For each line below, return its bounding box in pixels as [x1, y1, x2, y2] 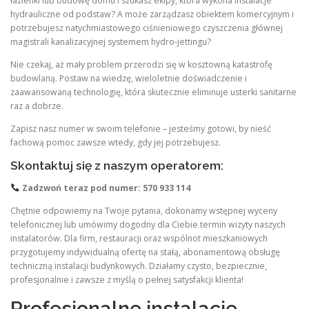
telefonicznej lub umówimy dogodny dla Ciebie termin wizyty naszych [10, 218, 286, 230]
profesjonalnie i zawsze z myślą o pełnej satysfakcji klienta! [10, 273, 243, 286]
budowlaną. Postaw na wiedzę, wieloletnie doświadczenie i [10, 72, 247, 85]
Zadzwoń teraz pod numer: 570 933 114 [21, 181, 190, 194]
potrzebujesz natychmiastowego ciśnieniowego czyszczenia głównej [10, 22, 283, 34]
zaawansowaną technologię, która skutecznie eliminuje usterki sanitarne [10, 86, 297, 99]
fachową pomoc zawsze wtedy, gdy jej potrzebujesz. [10, 137, 221, 149]
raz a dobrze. [10, 100, 63, 112]
